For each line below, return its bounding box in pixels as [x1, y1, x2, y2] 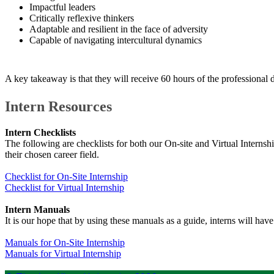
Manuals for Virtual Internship [5, 248, 121, 259]
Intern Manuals [5, 204, 70, 215]
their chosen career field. [5, 149, 102, 160]
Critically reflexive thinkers [29, 12, 134, 23]
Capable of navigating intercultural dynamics [29, 34, 202, 45]
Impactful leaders [29, 1, 95, 12]
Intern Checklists [5, 127, 76, 138]
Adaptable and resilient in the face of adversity [29, 23, 208, 34]
